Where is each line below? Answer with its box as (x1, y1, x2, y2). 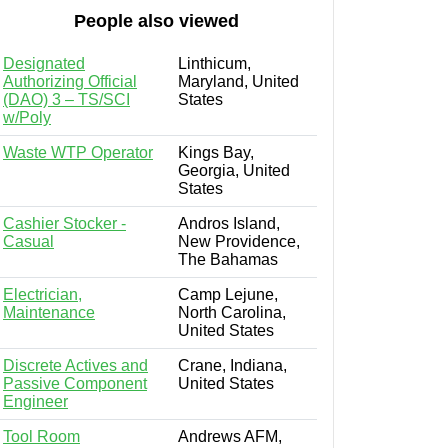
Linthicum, (178, 54, 251, 72)
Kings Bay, (178, 143, 254, 161)
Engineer (3, 392, 68, 410)
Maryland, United (178, 72, 299, 90)
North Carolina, (178, 303, 286, 321)
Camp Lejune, (178, 285, 278, 303)
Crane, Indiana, (178, 356, 287, 374)
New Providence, (178, 232, 300, 250)
